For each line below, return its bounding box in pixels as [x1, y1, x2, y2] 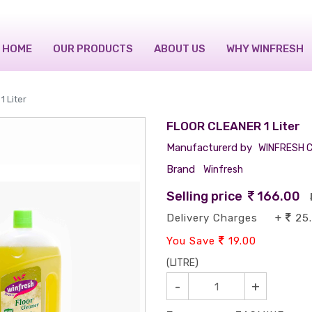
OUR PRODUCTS [53, 42, 133, 55]
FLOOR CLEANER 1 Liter [166, 119, 300, 134]
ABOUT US [154, 42, 205, 55]
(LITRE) [166, 257, 198, 270]
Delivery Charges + [166, 212, 286, 225]
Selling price [166, 189, 248, 205]
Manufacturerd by [166, 141, 252, 155]
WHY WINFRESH [226, 42, 304, 55]
